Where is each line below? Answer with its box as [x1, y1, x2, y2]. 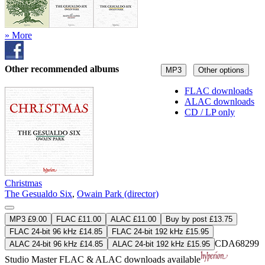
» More [5, 30, 32, 40]
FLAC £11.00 [56, 215, 101, 224]
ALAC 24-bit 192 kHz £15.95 [112, 240, 210, 249]
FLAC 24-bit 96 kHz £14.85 [9, 227, 102, 237]
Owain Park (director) [77, 189, 159, 199]
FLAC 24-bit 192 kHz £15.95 [112, 227, 209, 237]
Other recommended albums [5, 63, 119, 74]
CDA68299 [215, 238, 259, 249]
